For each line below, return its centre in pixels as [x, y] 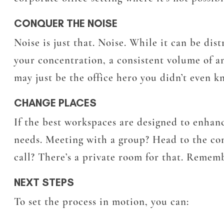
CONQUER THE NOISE [66, 23]
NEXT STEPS [44, 182]
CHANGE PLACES [55, 103]
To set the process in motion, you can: [101, 202]
